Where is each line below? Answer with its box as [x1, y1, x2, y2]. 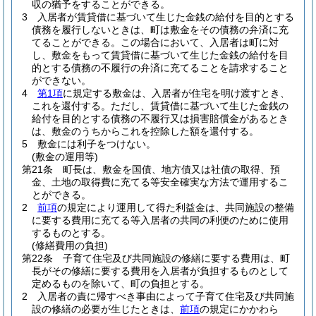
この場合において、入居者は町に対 [121, 37, 279, 48]
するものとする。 [32, 227, 111, 238]
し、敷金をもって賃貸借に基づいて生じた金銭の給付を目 [32, 49, 288, 61]
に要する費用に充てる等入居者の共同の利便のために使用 [32, 214, 288, 226]
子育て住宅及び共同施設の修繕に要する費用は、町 [63, 253, 290, 264]
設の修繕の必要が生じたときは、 [32, 303, 180, 315]
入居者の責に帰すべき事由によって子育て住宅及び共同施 [37, 291, 294, 302]
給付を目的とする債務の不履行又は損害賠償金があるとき [32, 113, 288, 124]
